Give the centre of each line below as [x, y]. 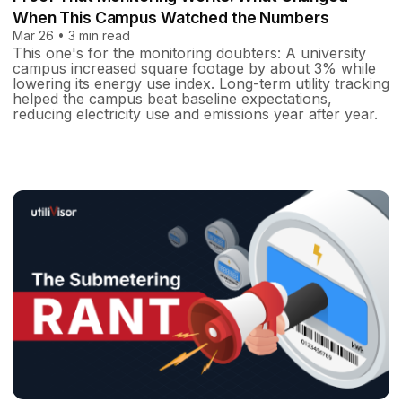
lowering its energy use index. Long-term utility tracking [201, 84]
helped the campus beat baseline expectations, [172, 99]
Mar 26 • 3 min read [71, 36]
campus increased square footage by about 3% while [194, 69]
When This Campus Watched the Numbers [171, 18]
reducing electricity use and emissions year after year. [195, 114]
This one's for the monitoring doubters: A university [189, 53]
